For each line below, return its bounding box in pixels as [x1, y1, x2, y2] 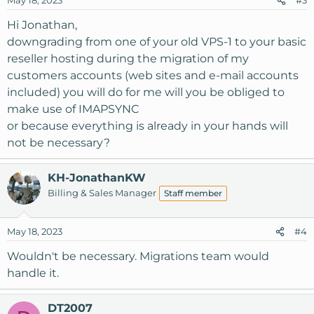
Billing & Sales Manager [48, 187, 156, 198]
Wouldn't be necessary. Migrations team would [7, 250, 269, 263]
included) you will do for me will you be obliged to [7, 86, 285, 99]
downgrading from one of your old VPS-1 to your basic [7, 35, 306, 48]
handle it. [7, 266, 59, 280]
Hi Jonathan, [7, 18, 77, 32]
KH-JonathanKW [48, 171, 146, 184]
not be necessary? [7, 136, 110, 149]
